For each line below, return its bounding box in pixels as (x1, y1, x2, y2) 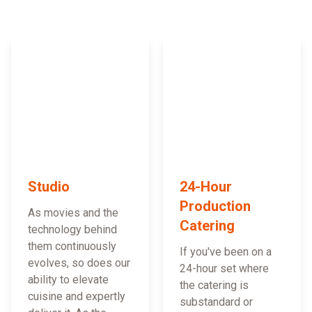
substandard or (180, 295, 253, 309)
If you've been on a (180, 245, 272, 259)
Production (180, 198, 251, 215)
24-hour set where (180, 262, 269, 276)
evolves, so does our (28, 256, 130, 270)
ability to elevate (28, 273, 109, 287)
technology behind (28, 223, 117, 237)
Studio (28, 178, 70, 196)
